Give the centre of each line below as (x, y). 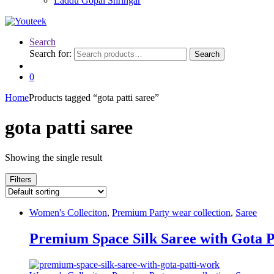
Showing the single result (54, 157)
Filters (21, 179)
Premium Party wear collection (171, 212)
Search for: (50, 54)
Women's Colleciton (68, 212)
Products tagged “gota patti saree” (94, 98)
